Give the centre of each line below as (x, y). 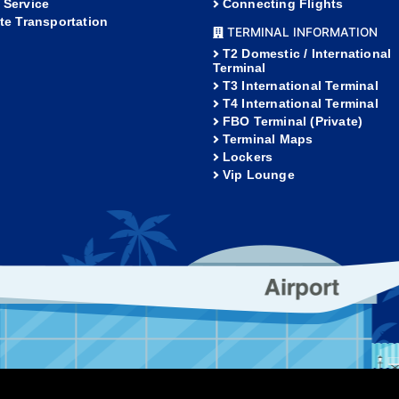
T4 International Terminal (300, 104)
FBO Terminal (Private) (293, 122)
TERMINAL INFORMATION (300, 33)
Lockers (248, 157)
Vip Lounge (258, 175)
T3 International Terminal (300, 86)
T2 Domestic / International (307, 54)
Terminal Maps (268, 139)
